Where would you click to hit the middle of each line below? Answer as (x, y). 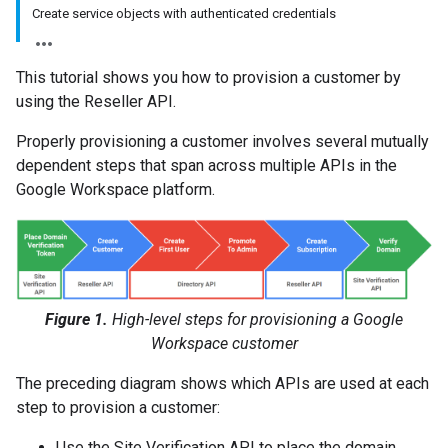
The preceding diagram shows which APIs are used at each (222, 383)
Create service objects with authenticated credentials (184, 13)
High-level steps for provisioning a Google (255, 319)
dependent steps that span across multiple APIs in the (206, 165)
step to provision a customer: (118, 407)
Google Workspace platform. (115, 189)
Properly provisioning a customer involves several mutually (222, 141)
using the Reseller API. (96, 101)
